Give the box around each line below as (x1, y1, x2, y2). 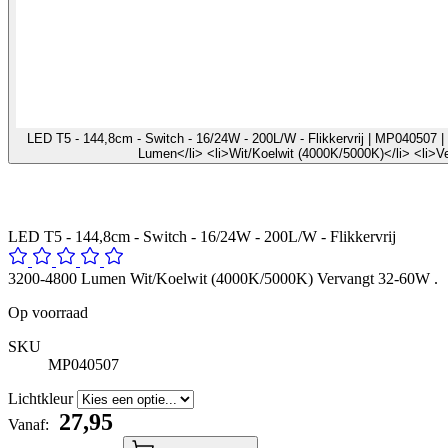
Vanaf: (8, 415, 53, 433)
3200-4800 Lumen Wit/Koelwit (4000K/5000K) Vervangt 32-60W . (8, 269, 438, 287)
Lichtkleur (8, 389, 77, 407)
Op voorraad (8, 303, 88, 321)
